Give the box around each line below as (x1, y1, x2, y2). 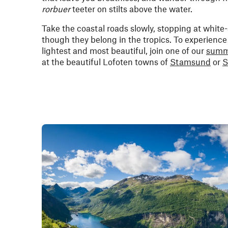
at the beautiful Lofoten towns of (42, 56, 170, 67)
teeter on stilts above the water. (70, 4, 192, 14)
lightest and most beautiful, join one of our (42, 45, 206, 55)
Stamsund (170, 56, 211, 67)
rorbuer (42, 4, 70, 14)
